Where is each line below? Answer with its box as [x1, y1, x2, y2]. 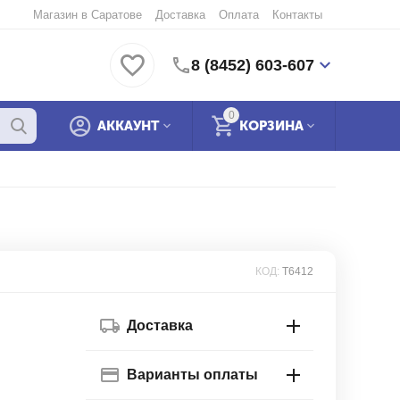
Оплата [218, 7, 259, 21]
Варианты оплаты [127, 367, 258, 382]
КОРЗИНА [239, 118, 304, 134]
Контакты [271, 7, 322, 21]
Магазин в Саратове [32, 7, 142, 21]
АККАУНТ [97, 118, 160, 134]
